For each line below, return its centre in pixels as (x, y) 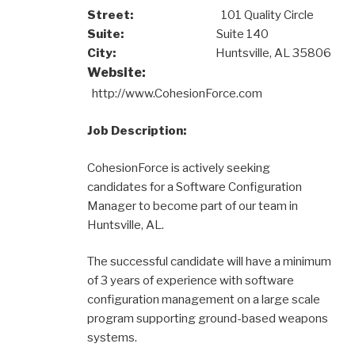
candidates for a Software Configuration (195, 187)
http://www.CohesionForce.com (177, 93)
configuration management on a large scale (204, 300)
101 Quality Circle (223, 15)
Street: (110, 15)
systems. (112, 338)
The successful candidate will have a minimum (209, 261)
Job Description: (137, 131)
